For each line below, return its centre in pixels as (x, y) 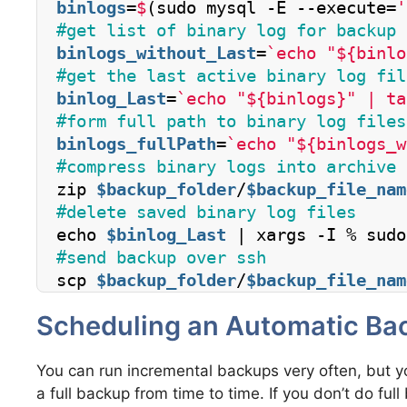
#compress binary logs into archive (226, 166)
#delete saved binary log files (206, 212)
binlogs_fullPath (136, 144)
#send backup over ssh (161, 257)
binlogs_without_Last (156, 53)
